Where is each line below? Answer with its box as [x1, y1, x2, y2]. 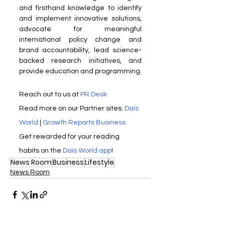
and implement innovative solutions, [19, 15, 142, 22]
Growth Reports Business [43, 119, 126, 126]
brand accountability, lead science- [19, 46, 142, 54]
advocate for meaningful [19, 25, 142, 33]
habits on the [19, 147, 63, 154]
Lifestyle [85, 157, 114, 167]
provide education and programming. [19, 67, 142, 75]
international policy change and [19, 36, 142, 43]
